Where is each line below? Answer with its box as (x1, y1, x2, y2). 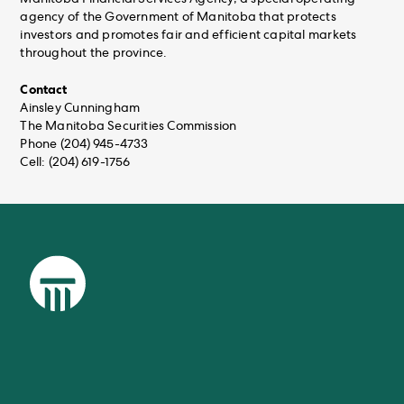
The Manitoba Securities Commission (20, 120, 237, 133)
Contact (20, 83, 67, 96)
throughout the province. (20, 47, 168, 60)
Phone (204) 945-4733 (20, 138, 149, 151)
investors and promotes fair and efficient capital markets (20, 29, 357, 42)
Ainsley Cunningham (20, 102, 141, 115)
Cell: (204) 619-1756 (20, 156, 131, 170)
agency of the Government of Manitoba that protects (20, 11, 336, 24)
